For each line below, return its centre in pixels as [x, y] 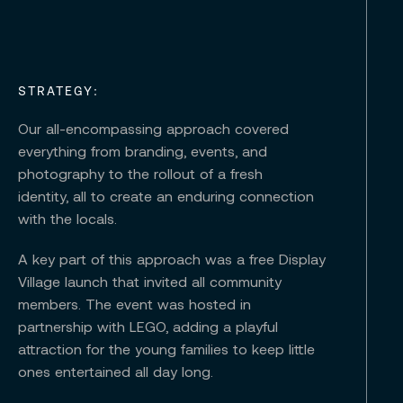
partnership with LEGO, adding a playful [148, 327]
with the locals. [67, 219]
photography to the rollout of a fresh [140, 174]
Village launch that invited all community [150, 282]
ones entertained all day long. [116, 372]
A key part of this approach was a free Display [172, 259]
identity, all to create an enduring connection [166, 196]
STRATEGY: [58, 90]
